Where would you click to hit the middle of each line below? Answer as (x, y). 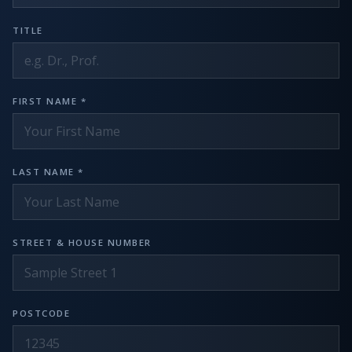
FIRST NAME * (49, 101)
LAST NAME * (48, 172)
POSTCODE (41, 313)
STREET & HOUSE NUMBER (82, 242)
